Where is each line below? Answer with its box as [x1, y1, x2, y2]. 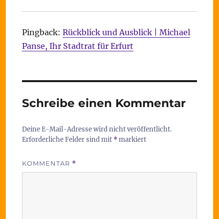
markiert [117, 135, 146, 144]
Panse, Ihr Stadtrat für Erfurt [22, 41, 133, 51]
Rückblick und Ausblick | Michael [62, 27, 190, 37]
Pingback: [22, 27, 63, 37]
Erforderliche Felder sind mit [22, 135, 113, 144]
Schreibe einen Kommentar [22, 96, 186, 110]
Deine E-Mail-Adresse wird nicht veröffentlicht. [22, 125, 172, 133]
